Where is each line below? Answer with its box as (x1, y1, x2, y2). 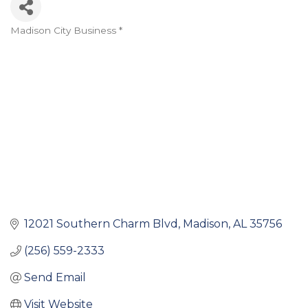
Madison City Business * (10, 25, 122, 36)
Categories (10, 32, 96, 52)
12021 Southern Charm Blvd (24, 217, 178, 231)
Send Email (24, 271, 86, 285)
